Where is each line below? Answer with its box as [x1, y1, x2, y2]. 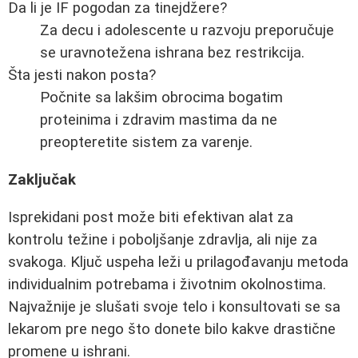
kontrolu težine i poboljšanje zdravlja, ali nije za [8, 230, 317, 249]
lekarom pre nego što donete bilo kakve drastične [8, 320, 336, 338]
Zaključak [8, 170, 76, 189]
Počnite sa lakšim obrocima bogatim [40, 89, 283, 107]
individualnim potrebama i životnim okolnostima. [8, 275, 326, 293]
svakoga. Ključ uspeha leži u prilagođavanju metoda [8, 253, 348, 271]
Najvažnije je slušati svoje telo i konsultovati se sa [8, 297, 340, 316]
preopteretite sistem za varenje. [40, 133, 253, 152]
